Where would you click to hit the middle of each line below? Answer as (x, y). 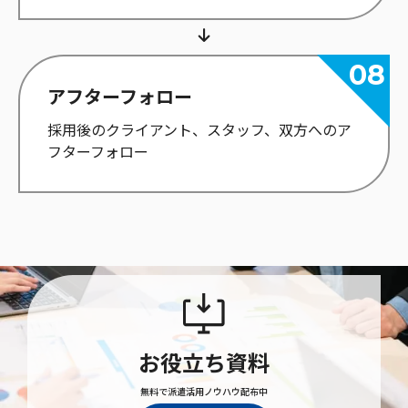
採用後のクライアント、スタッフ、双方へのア (199, 130)
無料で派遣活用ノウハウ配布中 (204, 392)
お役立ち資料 (204, 363)
